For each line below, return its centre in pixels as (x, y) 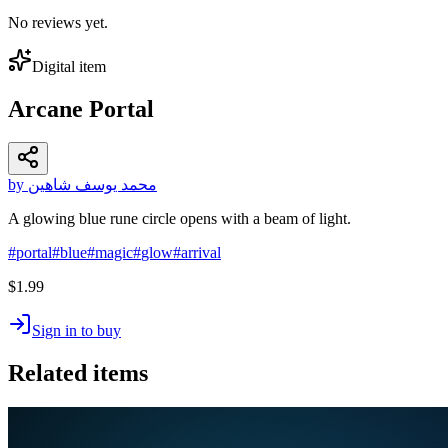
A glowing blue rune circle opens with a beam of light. (179, 219)
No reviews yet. (58, 22)
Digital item (69, 66)
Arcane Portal (81, 108)
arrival (201, 253)
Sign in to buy (76, 331)
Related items (78, 373)
